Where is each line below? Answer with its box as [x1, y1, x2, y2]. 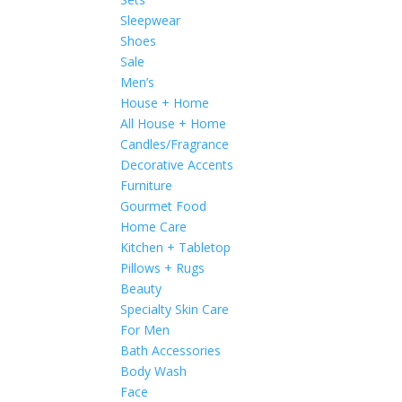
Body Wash [120, 363, 188, 380]
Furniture [120, 177, 173, 194]
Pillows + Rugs [120, 259, 205, 276]
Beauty [120, 280, 162, 297]
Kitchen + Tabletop [120, 239, 232, 256]
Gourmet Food [120, 197, 207, 214]
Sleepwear [120, 12, 181, 29]
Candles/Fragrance [120, 135, 230, 153]
